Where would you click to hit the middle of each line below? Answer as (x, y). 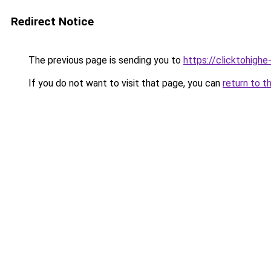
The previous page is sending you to (105, 60)
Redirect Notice (52, 21)
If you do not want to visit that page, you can (124, 83)
